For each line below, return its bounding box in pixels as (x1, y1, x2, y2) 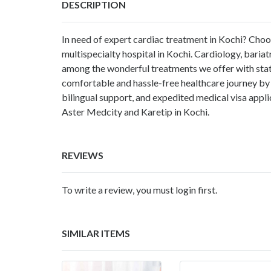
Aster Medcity (62, 105, 122, 117)
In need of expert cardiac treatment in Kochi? (62, 33, 249, 45)
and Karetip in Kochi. (122, 105, 209, 117)
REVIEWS (62, 149, 103, 161)
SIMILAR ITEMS (62, 227, 130, 239)
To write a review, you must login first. (62, 183, 217, 195)
